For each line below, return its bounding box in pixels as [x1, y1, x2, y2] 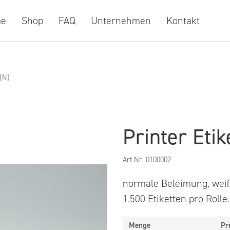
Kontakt [166, 14, 200, 27]
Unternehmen [90, 14, 151, 27]
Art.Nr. [123, 155, 146, 165]
